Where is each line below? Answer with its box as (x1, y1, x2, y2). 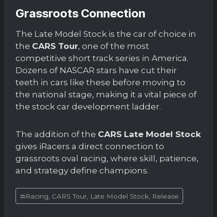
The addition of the (15, 129, 98, 139)
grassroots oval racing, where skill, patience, (15, 153, 199, 163)
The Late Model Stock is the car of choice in (15, 29, 196, 39)
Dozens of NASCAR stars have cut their (15, 65, 177, 75)
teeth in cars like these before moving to (15, 77, 186, 87)
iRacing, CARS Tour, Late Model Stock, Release (24, 192, 179, 200)
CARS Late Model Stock (98, 129, 201, 139)
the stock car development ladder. (15, 101, 161, 111)
